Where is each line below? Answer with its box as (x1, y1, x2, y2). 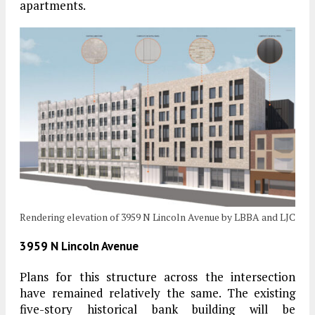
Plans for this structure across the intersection (20, 269, 295, 285)
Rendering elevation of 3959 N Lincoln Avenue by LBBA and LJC (20, 210, 295, 224)
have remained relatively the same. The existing (20, 285, 295, 302)
